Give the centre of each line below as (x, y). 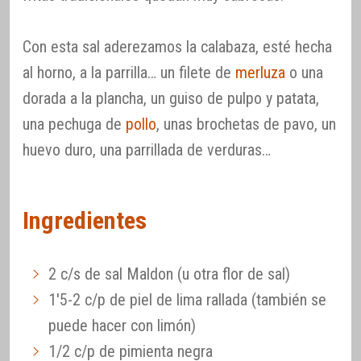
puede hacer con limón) (122, 326)
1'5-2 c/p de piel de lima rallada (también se (187, 300)
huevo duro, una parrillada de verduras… (147, 150)
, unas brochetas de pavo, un (246, 124)
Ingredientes (85, 221)
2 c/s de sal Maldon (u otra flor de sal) (169, 274)
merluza (258, 73)
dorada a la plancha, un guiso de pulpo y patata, (171, 99)
